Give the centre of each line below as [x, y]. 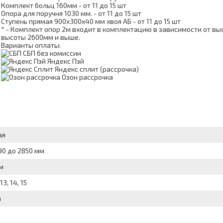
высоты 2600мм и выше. [41, 37]
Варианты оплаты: [31, 45]
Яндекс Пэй [66, 61]
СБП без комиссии [52, 53]
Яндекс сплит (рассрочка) [97, 69]
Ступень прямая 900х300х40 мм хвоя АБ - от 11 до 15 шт [91, 21]
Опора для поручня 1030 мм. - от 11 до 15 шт [71, 13]
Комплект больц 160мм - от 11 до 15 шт [64, 5]
